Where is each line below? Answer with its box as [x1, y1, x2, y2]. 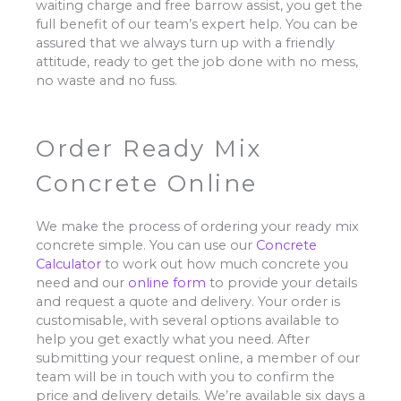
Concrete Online [36, 168, 258, 198]
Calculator [36, 255, 101, 272]
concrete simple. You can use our [36, 236, 256, 253]
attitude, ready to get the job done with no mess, [36, 53, 358, 70]
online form [128, 274, 206, 291]
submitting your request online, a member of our [36, 349, 360, 366]
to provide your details [206, 274, 357, 291]
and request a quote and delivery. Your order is [36, 293, 340, 310]
